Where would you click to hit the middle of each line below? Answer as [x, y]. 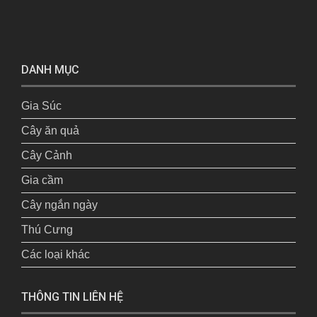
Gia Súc [41, 105]
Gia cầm [42, 180]
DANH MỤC [50, 69]
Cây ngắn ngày [59, 204]
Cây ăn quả [50, 130]
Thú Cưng [47, 229]
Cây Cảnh [47, 155]
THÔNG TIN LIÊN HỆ [72, 296]
